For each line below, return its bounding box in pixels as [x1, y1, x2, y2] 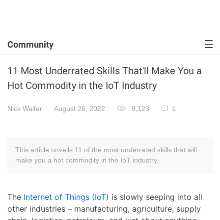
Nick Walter [7, 105, 42, 112]
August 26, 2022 [54, 105, 105, 112]
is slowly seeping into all [109, 192, 202, 202]
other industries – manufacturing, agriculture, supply [7, 204, 201, 214]
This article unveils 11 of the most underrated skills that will [15, 146, 197, 154]
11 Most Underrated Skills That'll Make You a [7, 65, 202, 77]
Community [7, 39, 54, 50]
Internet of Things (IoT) [24, 192, 109, 202]
